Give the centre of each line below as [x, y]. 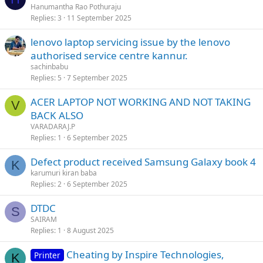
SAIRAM [44, 219]
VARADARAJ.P [53, 127]
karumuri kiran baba [64, 173]
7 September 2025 [97, 78]
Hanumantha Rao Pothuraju [76, 7]
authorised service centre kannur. [109, 55]
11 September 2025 [99, 18]
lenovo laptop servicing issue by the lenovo [130, 42]
